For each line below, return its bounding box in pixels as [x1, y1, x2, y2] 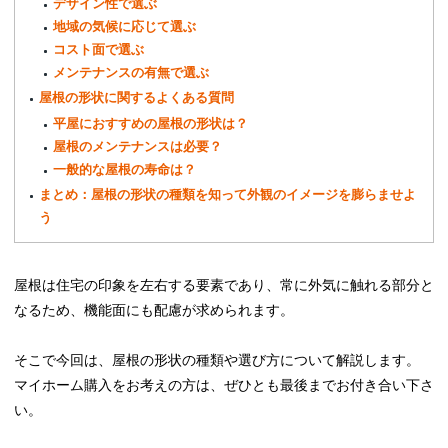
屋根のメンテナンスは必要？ [53, 138, 223, 154]
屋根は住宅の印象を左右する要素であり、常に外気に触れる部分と [14, 276, 434, 293]
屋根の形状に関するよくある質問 [39, 89, 235, 105]
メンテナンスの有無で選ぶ [53, 64, 210, 80]
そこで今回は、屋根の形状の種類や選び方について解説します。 [14, 351, 420, 368]
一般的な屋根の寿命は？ [53, 161, 197, 177]
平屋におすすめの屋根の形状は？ [53, 115, 249, 131]
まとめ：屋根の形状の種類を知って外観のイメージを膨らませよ [39, 186, 417, 202]
